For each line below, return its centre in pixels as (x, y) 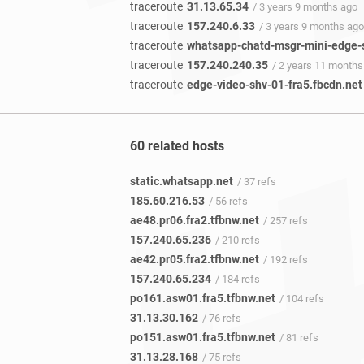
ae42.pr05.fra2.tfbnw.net (195, 260)
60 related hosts (177, 146)
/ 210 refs (238, 240)
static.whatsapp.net (182, 182)
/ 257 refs (286, 221)
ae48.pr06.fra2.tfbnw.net (195, 221)
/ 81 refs (299, 338)
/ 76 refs (222, 318)
